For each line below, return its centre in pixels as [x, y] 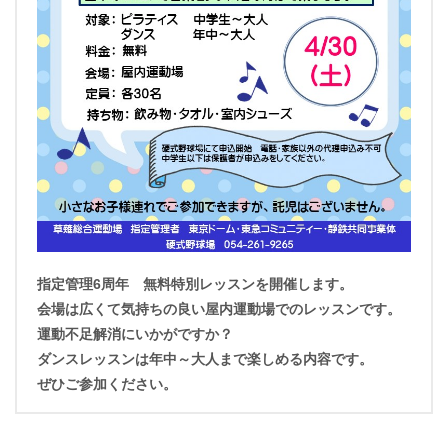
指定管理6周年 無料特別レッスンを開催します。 [195, 283]
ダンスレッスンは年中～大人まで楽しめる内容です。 [205, 358]
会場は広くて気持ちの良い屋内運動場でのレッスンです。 [219, 308]
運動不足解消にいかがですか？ [135, 333]
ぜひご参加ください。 [107, 383]
